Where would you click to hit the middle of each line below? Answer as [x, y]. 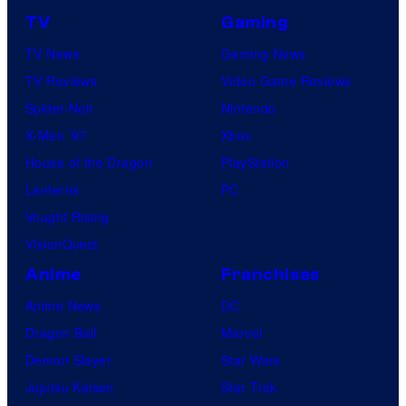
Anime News [63, 305]
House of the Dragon [89, 162]
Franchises [271, 274]
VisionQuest [62, 243]
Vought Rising [68, 216]
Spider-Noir [60, 107]
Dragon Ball [61, 332]
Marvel [242, 332]
